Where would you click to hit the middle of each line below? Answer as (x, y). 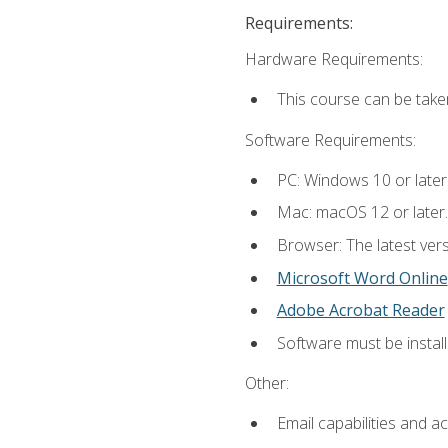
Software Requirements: (330, 139)
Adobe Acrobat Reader (360, 310)
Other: (266, 382)
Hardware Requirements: (333, 59)
